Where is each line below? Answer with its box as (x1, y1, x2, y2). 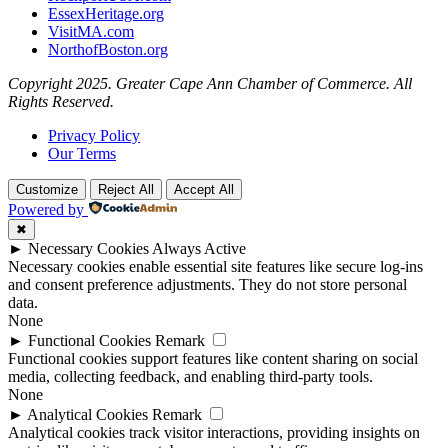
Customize (16, 182, 78, 198)
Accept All (174, 182, 234, 198)
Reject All (98, 182, 154, 198)
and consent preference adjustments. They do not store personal (8, 276, 407, 294)
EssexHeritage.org (48, 5, 164, 23)
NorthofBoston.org (48, 41, 168, 59)
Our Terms (48, 145, 116, 163)
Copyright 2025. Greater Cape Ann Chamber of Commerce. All (8, 75, 412, 93)
